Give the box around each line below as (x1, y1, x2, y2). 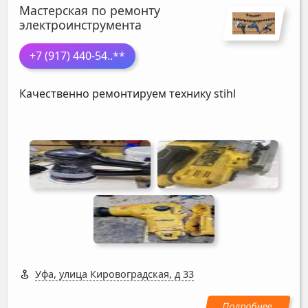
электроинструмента (19, 16, 142, 34)
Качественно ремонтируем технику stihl (19, 85, 236, 101)
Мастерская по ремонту (19, 2, 160, 19)
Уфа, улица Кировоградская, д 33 (35, 267, 194, 280)
